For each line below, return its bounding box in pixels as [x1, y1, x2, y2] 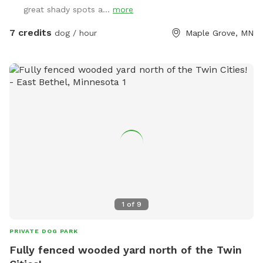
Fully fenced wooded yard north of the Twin [9, 243, 242, 256]
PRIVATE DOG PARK [9, 227, 78, 234]
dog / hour [52, 28, 97, 38]
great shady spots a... [23, 4, 113, 14]
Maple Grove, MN [186, 28, 254, 38]
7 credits [9, 26, 52, 38]
